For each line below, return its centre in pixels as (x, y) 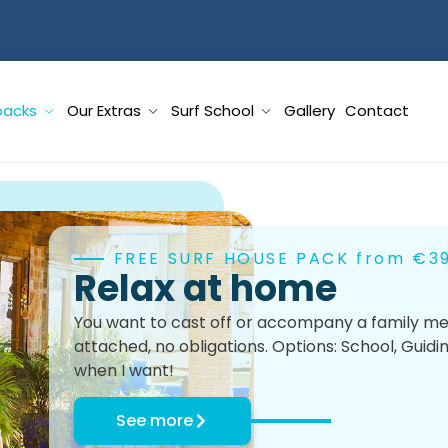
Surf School (212, 110)
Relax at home (205, 288)
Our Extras (103, 110)
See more (154, 421)
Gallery (309, 110)
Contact (376, 110)
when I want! (123, 370)
